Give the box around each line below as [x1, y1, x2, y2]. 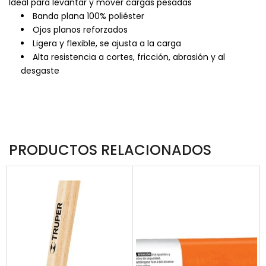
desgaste [21, 64, 59, 77]
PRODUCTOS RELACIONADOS [9, 140, 211, 160]
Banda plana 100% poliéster [33, 9, 144, 22]
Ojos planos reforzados [33, 23, 128, 36]
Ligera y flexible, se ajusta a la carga [33, 37, 181, 49]
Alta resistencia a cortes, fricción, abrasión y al [33, 50, 225, 63]
